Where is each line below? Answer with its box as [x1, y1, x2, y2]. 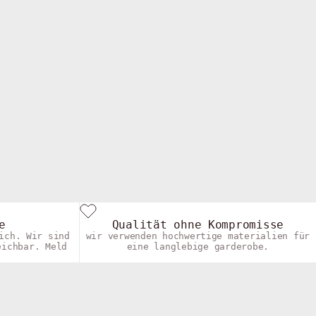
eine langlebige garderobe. [126, 241, 269, 253]
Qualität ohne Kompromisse [111, 218, 284, 232]
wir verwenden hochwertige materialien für [85, 231, 310, 242]
